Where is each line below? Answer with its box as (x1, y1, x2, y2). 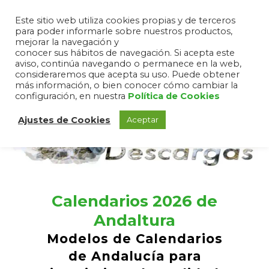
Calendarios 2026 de (52, 192, 217, 211)
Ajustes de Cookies (18, 114, 110, 125)
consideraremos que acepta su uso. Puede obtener (15, 69, 240, 80)
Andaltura (94, 211, 175, 231)
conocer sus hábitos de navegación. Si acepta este (15, 47, 235, 58)
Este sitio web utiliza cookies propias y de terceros (15, 15, 235, 26)
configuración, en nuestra (15, 91, 128, 101)
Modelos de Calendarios (46, 231, 223, 247)
